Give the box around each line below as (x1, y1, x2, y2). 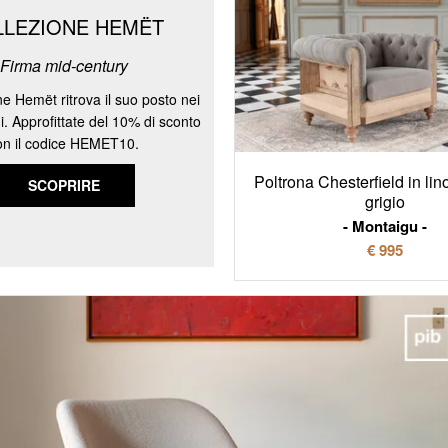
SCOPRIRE (27, 175, 100, 196)
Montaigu (351, 214, 418, 237)
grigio (364, 189, 405, 213)
